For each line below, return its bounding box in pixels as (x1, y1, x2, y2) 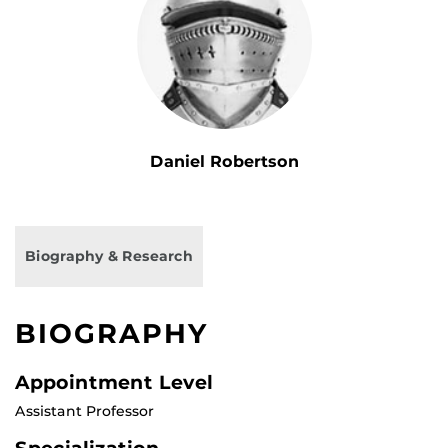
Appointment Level (15, 370, 213, 395)
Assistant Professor (15, 402, 154, 421)
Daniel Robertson (149, 152, 299, 172)
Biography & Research (25, 247, 193, 266)
